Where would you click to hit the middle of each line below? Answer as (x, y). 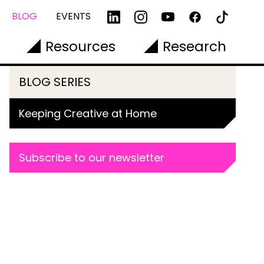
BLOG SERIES (55, 82)
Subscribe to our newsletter (92, 158)
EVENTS (73, 16)
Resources (80, 47)
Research (194, 47)
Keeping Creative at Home (88, 113)
